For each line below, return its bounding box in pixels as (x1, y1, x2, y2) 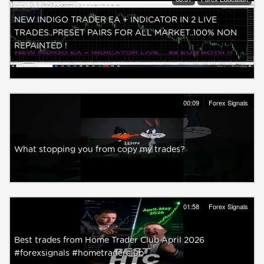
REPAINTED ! (14, 42, 67, 50)
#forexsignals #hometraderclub (14, 249, 144, 258)
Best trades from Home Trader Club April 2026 (14, 236, 204, 245)
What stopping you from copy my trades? (14, 146, 185, 154)
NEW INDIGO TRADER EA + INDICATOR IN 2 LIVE (14, 16, 217, 24)
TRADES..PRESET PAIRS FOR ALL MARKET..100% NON (14, 29, 237, 37)
